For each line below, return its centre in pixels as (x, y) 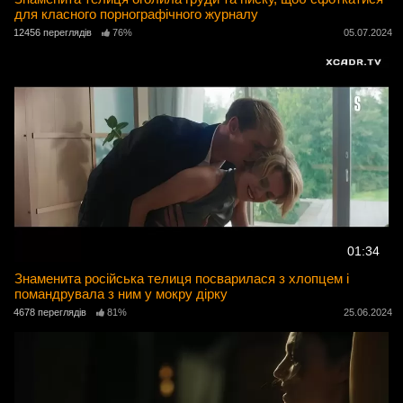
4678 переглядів (50, 313)
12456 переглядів (53, 33)
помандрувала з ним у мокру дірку (121, 293)
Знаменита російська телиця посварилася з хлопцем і (182, 278)
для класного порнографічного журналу (137, 13)
